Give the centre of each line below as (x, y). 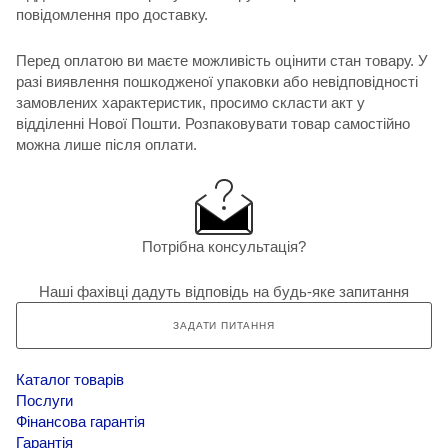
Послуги (44, 401)
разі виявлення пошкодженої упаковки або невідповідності (217, 81)
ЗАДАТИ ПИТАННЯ (224, 326)
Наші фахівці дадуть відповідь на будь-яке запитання (224, 292)
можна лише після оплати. (106, 144)
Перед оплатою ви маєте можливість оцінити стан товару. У (222, 60)
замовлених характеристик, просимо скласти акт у (190, 102)
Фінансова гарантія (80, 422)
